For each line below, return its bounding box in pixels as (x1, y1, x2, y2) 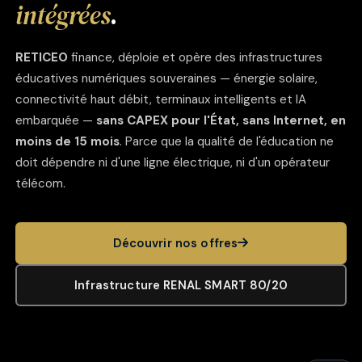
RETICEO (15, 48, 69, 65)
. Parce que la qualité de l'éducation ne (120, 133, 335, 149)
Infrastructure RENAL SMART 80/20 (74, 276, 288, 293)
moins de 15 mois (15, 133, 120, 149)
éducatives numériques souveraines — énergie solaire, (15, 69, 318, 86)
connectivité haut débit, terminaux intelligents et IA (15, 90, 307, 107)
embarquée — (15, 112, 97, 128)
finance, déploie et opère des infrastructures (68, 48, 323, 65)
